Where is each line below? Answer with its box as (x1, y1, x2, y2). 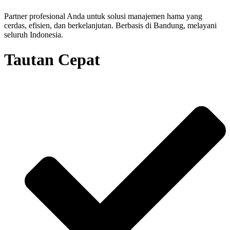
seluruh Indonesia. (4, 30, 63, 39)
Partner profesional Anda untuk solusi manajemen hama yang (4, 11, 202, 21)
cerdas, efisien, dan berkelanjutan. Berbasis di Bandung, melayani (4, 21, 217, 30)
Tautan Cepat (4, 50, 100, 69)
